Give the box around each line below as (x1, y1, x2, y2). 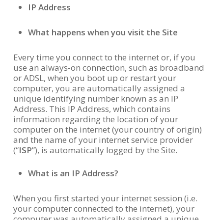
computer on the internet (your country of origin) (13, 124, 202, 135)
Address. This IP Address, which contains (13, 103, 170, 114)
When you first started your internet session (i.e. (13, 192, 197, 204)
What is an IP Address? (27, 167, 118, 179)
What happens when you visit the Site (27, 27, 180, 38)
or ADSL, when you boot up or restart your (13, 72, 176, 83)
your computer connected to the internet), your (13, 202, 194, 214)
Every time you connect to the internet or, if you (13, 52, 195, 63)
